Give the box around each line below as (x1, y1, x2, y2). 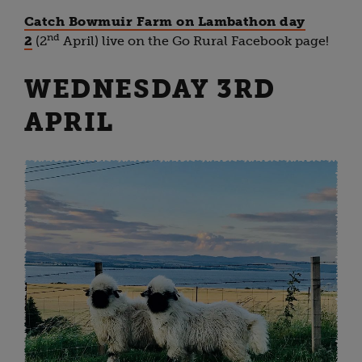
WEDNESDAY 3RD (24, 73, 276, 104)
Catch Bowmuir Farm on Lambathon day (24, 14, 305, 30)
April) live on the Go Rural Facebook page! (60, 33, 330, 49)
